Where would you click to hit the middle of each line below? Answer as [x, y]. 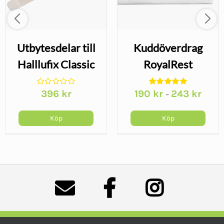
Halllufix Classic [56, 64]
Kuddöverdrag [168, 47]
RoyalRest [168, 64]
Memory [168, 80]
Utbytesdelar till [56, 47]
